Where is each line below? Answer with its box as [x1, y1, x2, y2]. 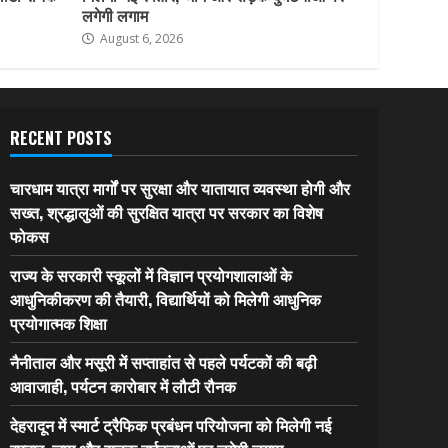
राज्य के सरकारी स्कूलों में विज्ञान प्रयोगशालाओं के [9, 262, 292, 287]
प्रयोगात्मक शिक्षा [9, 310, 107, 335]
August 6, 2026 [97, 29, 183, 47]
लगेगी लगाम [82, 2, 148, 27]
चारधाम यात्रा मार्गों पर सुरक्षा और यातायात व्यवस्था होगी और [9, 175, 350, 200]
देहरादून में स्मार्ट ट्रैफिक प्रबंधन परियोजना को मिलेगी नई [9, 412, 331, 437]
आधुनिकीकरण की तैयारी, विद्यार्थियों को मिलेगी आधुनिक [9, 286, 321, 311]
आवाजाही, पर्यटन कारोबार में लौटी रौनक [9, 373, 236, 398]
